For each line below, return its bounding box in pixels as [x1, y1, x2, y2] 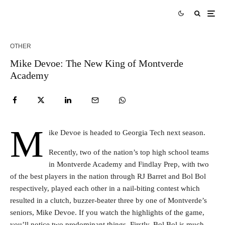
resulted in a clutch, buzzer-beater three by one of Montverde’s [10, 196, 207, 204]
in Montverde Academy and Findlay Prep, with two [49, 160, 209, 168]
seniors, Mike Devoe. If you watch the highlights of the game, [10, 208, 204, 216]
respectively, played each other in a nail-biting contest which [10, 184, 200, 192]
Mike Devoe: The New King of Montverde [10, 58, 183, 69]
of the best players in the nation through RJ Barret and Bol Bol [10, 172, 206, 180]
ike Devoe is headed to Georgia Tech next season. [49, 129, 205, 137]
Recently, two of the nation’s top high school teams [49, 148, 209, 156]
